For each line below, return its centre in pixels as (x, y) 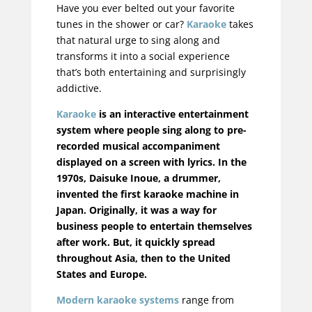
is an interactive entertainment (172, 114)
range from (206, 300)
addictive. (79, 88)
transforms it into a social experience (143, 56)
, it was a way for (175, 210)
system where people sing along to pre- (151, 130)
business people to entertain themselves (154, 226)
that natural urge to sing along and (138, 40)
